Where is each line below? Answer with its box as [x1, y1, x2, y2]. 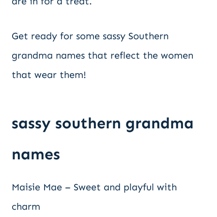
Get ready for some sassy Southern [12, 30, 169, 42]
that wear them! [12, 69, 86, 80]
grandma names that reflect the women [12, 49, 193, 61]
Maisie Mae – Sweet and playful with [12, 181, 177, 193]
